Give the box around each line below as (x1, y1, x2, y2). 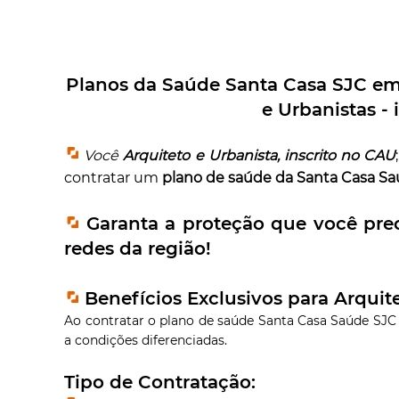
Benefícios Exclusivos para (85, 287, 335, 309)
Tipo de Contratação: (64, 370, 256, 393)
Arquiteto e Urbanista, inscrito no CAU (123, 146, 396, 164)
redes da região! (64, 237, 212, 259)
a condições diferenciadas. (64, 331, 228, 348)
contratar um (64, 168, 163, 186)
